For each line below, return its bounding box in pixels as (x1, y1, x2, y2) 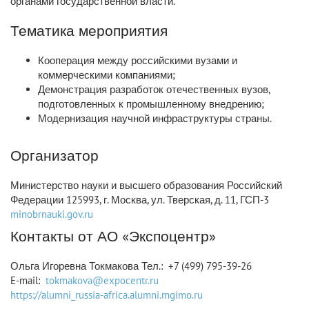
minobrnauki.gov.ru (10, 207, 93, 221)
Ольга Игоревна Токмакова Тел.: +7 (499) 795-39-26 (10, 259, 252, 272)
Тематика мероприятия (10, 21, 168, 40)
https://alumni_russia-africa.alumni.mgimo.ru (10, 288, 203, 301)
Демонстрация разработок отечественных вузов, (38, 83, 270, 96)
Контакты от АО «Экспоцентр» (10, 227, 216, 246)
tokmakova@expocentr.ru (46, 274, 159, 287)
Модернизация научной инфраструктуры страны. (38, 112, 272, 125)
